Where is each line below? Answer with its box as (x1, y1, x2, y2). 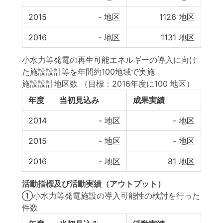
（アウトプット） (102, 179, 165, 189)
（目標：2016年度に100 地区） (80, 79, 194, 89)
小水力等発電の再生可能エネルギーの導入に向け (22, 55, 197, 65)
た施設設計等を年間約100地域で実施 (22, 67, 155, 77)
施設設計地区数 (22, 79, 78, 89)
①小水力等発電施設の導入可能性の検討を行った (22, 191, 200, 201)
